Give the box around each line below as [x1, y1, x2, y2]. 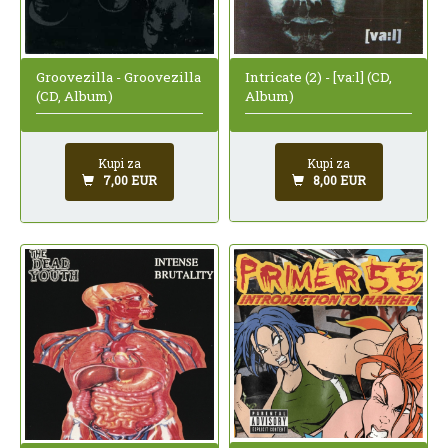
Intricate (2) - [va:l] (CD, [245, 67, 392, 86]
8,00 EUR [312, 171, 366, 188]
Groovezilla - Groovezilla [36, 68, 201, 87]
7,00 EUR [103, 172, 157, 189]
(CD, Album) [36, 87, 113, 106]
